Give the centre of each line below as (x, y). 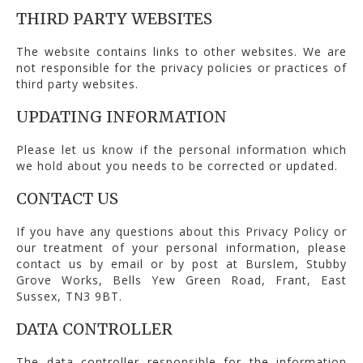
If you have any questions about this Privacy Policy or (181, 231)
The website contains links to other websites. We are (181, 51)
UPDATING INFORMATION (122, 116)
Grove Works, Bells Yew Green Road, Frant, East (181, 280)
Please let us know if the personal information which (181, 149)
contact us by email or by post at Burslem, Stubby (181, 263)
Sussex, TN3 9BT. (69, 296)
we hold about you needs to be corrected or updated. (177, 165)
